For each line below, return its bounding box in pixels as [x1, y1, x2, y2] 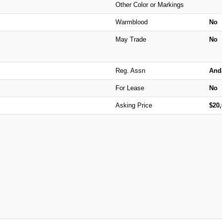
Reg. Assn [115, 66, 145, 74]
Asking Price [115, 101, 152, 109]
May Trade [115, 35, 146, 43]
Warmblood [115, 18, 148, 26]
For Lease [115, 84, 144, 92]
